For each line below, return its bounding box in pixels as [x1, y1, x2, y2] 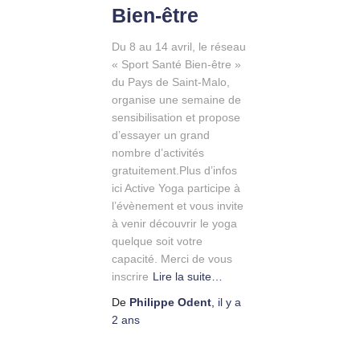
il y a [218, 296, 241, 309]
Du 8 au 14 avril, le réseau [112, 40, 246, 54]
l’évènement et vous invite [112, 199, 243, 213]
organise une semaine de [112, 93, 241, 107]
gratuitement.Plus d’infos [112, 164, 237, 178]
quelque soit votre [112, 235, 202, 248]
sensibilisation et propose [112, 111, 240, 125]
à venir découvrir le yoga [112, 217, 237, 231]
